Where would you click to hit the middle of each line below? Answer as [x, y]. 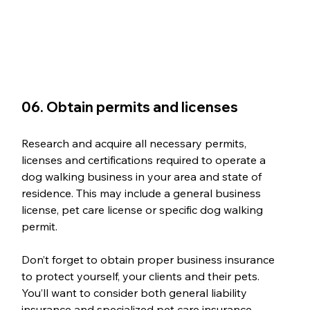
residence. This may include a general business [142, 193]
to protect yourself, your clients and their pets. [142, 276]
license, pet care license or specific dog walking [143, 210]
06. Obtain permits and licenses [129, 107]
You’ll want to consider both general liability [135, 293]
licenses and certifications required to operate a [145, 160]
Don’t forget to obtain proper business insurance [149, 260]
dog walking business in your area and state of [143, 177]
